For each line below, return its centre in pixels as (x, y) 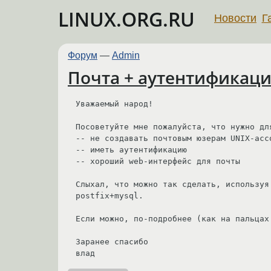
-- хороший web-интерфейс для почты (158, 161)
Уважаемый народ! (114, 103)
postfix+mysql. (109, 195)
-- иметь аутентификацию (131, 149)
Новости (235, 18)
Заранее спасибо (112, 241)
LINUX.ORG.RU (126, 19)
